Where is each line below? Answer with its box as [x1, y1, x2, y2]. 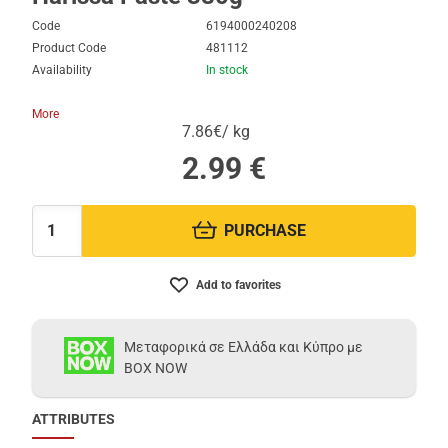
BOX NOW [124, 359, 188, 376]
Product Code [32, 41, 107, 55]
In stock [206, 63, 249, 77]
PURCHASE [224, 221, 307, 241]
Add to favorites [196, 277, 281, 292]
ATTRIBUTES [32, 410, 116, 427]
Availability [32, 63, 93, 77]
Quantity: [31, 228, 89, 245]
